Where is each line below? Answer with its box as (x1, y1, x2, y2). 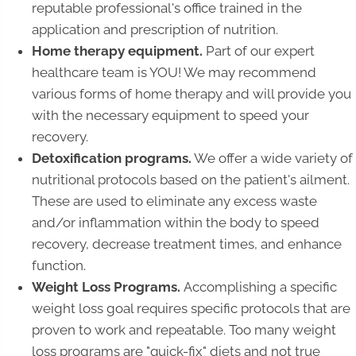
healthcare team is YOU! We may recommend (32, 64, 316, 81)
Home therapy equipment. (32, 43, 203, 60)
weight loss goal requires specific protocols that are (32, 300, 350, 317)
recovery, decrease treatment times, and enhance (32, 236, 342, 253)
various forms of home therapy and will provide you (32, 86, 351, 103)
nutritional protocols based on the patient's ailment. (32, 172, 350, 188)
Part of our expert (203, 43, 315, 60)
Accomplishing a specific (184, 279, 337, 296)
